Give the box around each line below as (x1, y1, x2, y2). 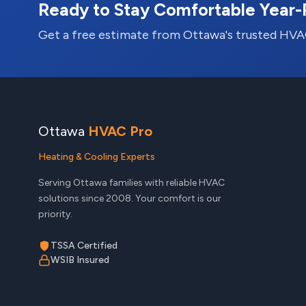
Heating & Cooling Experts (38, 151, 155, 163)
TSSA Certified (51, 240, 117, 251)
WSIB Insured (51, 254, 109, 266)
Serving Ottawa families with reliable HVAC (38, 177, 225, 189)
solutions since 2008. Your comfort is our (38, 193, 221, 204)
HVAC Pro (88, 123, 152, 139)
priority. (38, 208, 72, 220)
